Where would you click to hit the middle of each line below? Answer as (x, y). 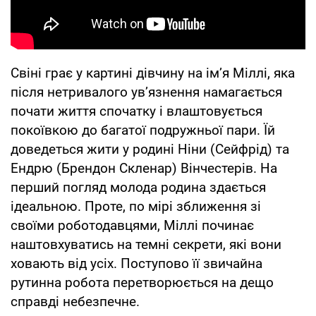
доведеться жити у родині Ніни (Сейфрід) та (150, 149)
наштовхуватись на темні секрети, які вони (146, 244)
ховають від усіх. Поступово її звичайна (136, 263)
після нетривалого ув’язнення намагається (146, 92)
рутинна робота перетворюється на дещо (142, 282)
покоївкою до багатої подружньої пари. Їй (143, 130)
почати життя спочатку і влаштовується (136, 111)
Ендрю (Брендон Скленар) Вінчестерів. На (144, 168)
